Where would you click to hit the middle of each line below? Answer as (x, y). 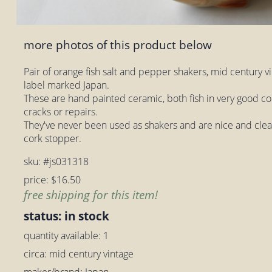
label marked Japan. (67, 85)
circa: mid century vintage (79, 253)
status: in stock (67, 216)
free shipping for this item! (91, 194)
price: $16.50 (53, 179)
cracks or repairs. (61, 111)
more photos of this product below (118, 45)
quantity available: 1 (66, 235)
